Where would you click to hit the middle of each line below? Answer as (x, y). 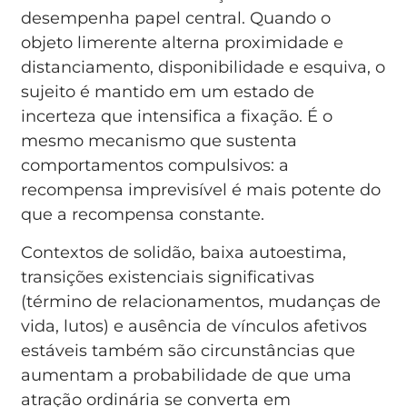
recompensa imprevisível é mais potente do (201, 190)
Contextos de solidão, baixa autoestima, (184, 252)
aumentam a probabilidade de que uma (187, 375)
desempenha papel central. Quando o (176, 19)
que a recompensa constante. (143, 215)
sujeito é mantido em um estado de (168, 92)
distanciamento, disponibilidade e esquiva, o (203, 68)
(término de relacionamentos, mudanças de (201, 301)
